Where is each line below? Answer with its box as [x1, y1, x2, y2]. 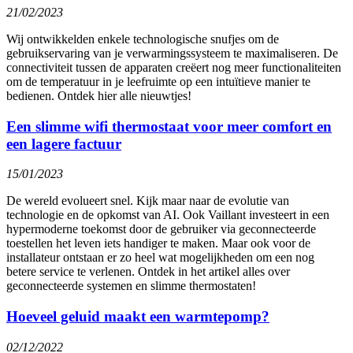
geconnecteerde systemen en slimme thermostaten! [6, 279, 256, 293]
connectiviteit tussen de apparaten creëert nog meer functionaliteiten [6, 60, 341, 74]
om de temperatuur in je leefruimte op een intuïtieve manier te [6, 74, 310, 88]
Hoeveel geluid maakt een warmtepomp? [6, 307, 269, 325]
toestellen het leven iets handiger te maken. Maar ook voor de [6, 236, 310, 251]
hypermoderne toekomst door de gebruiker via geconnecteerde [6, 222, 316, 236]
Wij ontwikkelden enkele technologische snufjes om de [6, 32, 279, 46]
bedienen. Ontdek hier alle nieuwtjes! [6, 88, 191, 102]
